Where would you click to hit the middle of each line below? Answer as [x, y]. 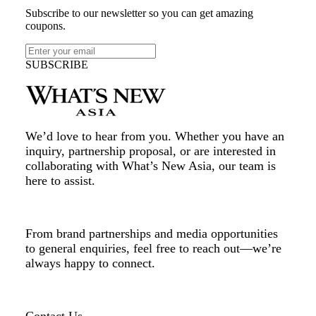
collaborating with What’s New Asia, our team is [151, 166]
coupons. [45, 25]
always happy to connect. [90, 263]
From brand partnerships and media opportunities [152, 234]
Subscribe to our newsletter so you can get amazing [139, 13]
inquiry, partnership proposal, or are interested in [151, 151]
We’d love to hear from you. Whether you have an [155, 136]
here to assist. [60, 181]
